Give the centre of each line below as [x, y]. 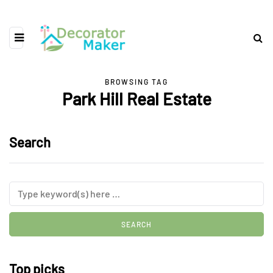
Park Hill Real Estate [136, 99]
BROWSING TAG [136, 82]
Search [30, 142]
